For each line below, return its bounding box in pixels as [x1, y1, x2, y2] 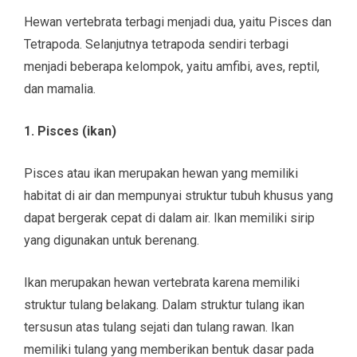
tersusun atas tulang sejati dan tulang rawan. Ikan [24, 319, 294, 335]
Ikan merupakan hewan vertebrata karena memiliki [24, 274, 300, 290]
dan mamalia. [24, 80, 96, 96]
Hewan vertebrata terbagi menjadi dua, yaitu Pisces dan [24, 14, 331, 29]
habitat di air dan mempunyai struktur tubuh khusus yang [24, 187, 333, 203]
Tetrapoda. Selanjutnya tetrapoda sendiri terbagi [24, 36, 288, 52]
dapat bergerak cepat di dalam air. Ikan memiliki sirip [24, 210, 315, 226]
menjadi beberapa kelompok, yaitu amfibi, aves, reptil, [24, 58, 320, 74]
